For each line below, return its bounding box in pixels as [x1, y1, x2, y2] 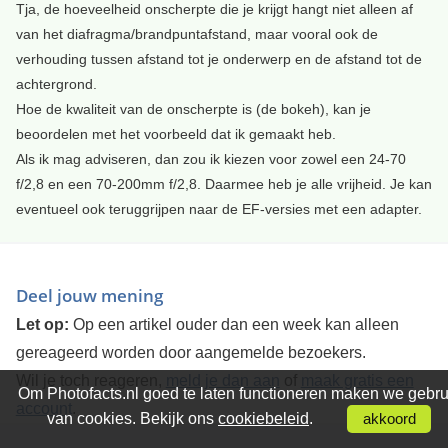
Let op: [15, 315, 69, 333]
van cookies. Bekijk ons [47, 410, 218, 427]
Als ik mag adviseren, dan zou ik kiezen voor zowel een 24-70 [15, 150, 406, 167]
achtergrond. [15, 75, 97, 92]
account [15, 399, 72, 417]
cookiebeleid [218, 410, 309, 427]
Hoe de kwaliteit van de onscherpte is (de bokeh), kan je [15, 100, 371, 117]
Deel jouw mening [15, 283, 163, 307]
